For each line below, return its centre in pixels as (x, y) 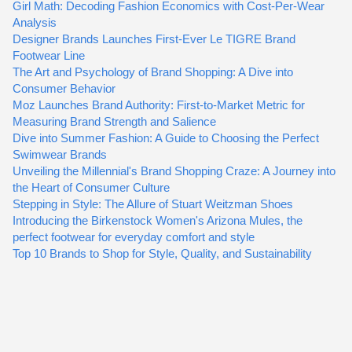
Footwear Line (49, 56)
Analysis (35, 23)
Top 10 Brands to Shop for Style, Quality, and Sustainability (162, 254)
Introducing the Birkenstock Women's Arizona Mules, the (158, 221)
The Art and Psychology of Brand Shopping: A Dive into (153, 72)
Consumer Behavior (64, 89)
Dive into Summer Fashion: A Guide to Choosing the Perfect (166, 138)
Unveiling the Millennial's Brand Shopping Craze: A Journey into (174, 171)
